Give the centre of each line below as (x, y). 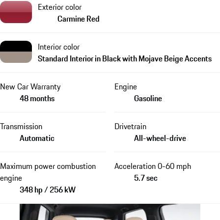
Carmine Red (79, 18)
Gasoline (148, 98)
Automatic (37, 138)
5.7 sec (146, 178)
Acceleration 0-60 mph (152, 166)
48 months (37, 98)
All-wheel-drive (160, 138)
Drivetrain (130, 126)
